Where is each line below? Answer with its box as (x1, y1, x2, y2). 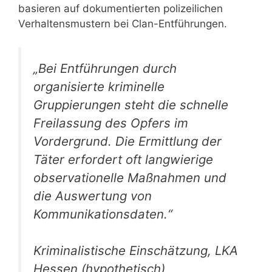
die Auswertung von (33, 188, 152, 203)
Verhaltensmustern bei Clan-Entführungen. (18, 18, 227, 30)
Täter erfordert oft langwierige (33, 151, 213, 167)
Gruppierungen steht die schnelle (33, 97, 228, 112)
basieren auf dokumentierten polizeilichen (18, 2, 223, 15)
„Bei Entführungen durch (33, 60, 177, 76)
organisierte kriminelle (33, 78, 165, 94)
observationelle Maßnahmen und (33, 169, 226, 185)
